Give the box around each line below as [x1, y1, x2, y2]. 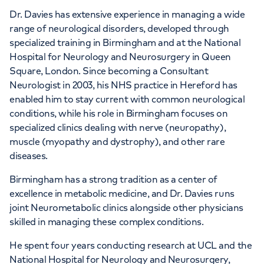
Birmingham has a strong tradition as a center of [9, 173, 217, 185]
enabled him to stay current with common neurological [9, 93, 245, 105]
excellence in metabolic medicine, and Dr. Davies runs [9, 187, 235, 199]
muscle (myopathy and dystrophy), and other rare [9, 136, 225, 147]
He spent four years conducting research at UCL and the [9, 239, 252, 251]
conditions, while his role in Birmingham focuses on [9, 107, 228, 119]
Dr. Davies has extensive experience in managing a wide [9, 8, 245, 20]
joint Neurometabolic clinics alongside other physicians [9, 202, 243, 213]
